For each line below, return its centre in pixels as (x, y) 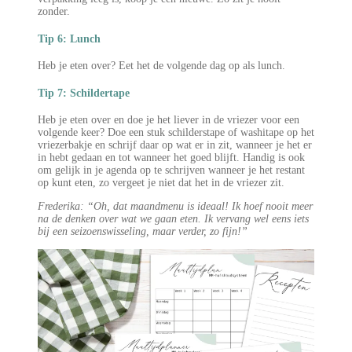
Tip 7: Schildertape (84, 93)
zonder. (54, 11)
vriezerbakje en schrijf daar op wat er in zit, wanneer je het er (175, 145)
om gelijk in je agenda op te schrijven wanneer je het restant (171, 170)
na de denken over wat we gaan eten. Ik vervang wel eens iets (173, 219)
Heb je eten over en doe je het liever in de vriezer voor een (169, 120)
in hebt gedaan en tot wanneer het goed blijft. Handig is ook (171, 158)
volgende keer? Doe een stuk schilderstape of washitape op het (176, 133)
